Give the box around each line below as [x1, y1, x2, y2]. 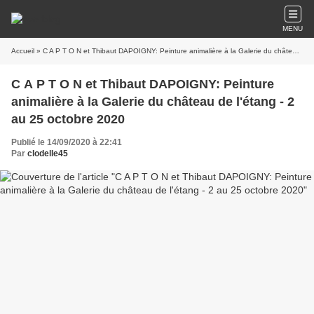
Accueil [11, 47, 34, 55]
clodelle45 [27, 149, 68, 158]
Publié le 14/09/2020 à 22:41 [11, 137, 122, 147]
